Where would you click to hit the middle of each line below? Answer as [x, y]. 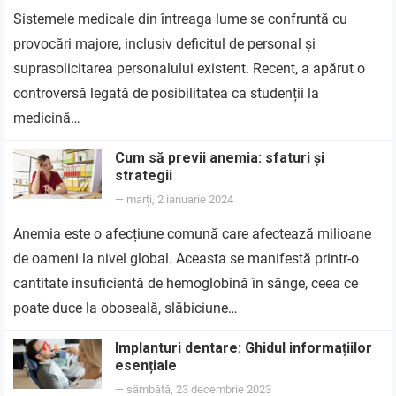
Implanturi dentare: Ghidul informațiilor [244, 348]
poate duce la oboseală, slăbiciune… [126, 308]
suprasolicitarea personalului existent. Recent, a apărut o [190, 69]
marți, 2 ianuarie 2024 [180, 199]
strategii [144, 175]
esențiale [146, 366]
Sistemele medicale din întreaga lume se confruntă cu [181, 19]
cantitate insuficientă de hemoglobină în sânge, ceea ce [186, 283]
